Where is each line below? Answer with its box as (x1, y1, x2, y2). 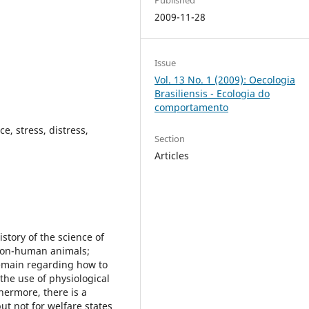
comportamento (154, 100, 229, 114)
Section (154, 132, 186, 145)
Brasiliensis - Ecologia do (154, 86, 270, 100)
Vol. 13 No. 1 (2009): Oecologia (154, 72, 296, 86)
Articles (154, 148, 190, 162)
